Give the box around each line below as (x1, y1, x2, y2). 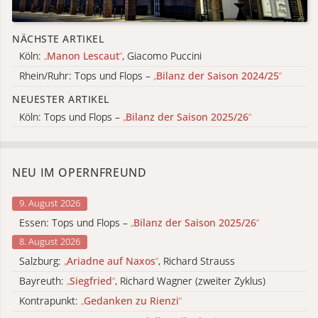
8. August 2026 (19, 235, 80, 248)
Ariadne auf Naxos (67, 253, 155, 268)
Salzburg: (19, 253, 64, 268)
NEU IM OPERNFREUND (12, 165, 147, 181)
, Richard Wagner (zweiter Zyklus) (115, 274, 265, 288)
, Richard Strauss (158, 253, 235, 268)
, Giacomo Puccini (122, 49, 202, 63)
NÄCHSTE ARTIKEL (12, 31, 104, 45)
